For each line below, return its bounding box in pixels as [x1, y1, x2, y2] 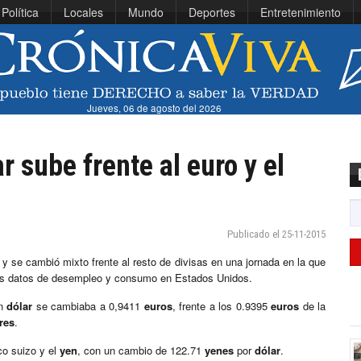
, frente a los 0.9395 [172, 298, 271, 314]
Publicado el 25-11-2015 [227, 228, 326, 241]
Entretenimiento [260, 4, 341, 20]
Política [2, 4, 39, 20]
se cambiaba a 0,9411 [32, 298, 144, 314]
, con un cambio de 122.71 [77, 342, 205, 359]
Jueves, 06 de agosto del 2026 [86, 102, 222, 115]
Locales [64, 4, 103, 20]
